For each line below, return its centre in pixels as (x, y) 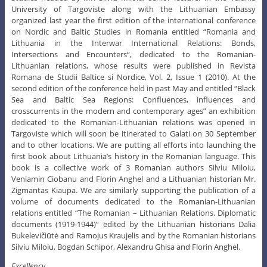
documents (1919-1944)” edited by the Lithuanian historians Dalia (133, 224)
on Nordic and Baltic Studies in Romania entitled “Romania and (133, 31)
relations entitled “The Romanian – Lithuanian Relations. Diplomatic (133, 212)
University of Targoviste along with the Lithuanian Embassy (133, 9)
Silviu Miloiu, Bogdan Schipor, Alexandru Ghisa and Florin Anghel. (125, 246)
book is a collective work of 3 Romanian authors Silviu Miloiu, (133, 167)
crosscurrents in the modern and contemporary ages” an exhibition (133, 111)
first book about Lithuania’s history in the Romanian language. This (133, 156)
